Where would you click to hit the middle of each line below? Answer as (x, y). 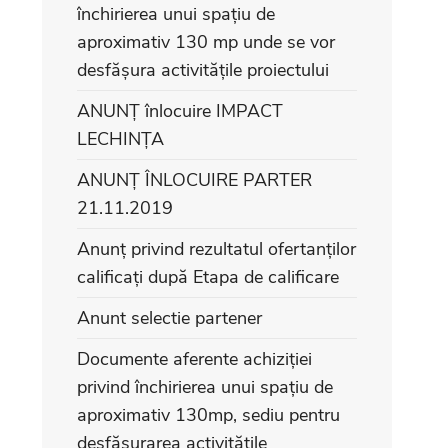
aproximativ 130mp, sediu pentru (208, 415)
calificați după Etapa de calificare (208, 277)
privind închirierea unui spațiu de (205, 387)
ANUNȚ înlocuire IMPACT (180, 111)
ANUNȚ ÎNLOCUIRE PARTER (194, 180)
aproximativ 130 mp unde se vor (206, 42)
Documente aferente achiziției (194, 359)
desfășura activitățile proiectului (203, 70)
